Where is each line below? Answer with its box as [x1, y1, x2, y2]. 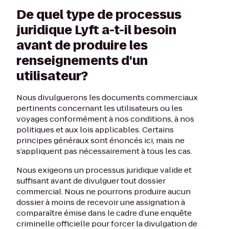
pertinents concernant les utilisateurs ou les [16, 103, 182, 113]
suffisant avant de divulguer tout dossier [16, 175, 166, 186]
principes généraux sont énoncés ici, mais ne [16, 135, 185, 146]
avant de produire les [16, 37, 148, 54]
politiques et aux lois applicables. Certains [16, 124, 174, 135]
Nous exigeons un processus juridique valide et [16, 165, 192, 175]
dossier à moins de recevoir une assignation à [16, 197, 185, 208]
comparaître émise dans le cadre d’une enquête [16, 208, 192, 218]
